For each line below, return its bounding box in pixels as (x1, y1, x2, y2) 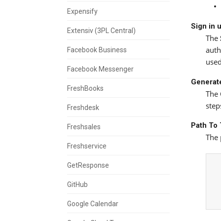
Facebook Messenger (67, 65, 134, 73)
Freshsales (67, 122, 101, 131)
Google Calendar (67, 199, 118, 208)
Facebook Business (67, 45, 127, 54)
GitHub (67, 180, 88, 188)
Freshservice (67, 142, 107, 150)
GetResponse (67, 161, 109, 169)
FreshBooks (67, 84, 104, 92)
